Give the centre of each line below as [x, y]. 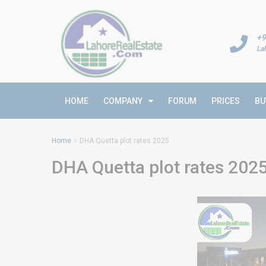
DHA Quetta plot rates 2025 [124, 141]
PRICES [226, 101]
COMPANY [123, 101]
